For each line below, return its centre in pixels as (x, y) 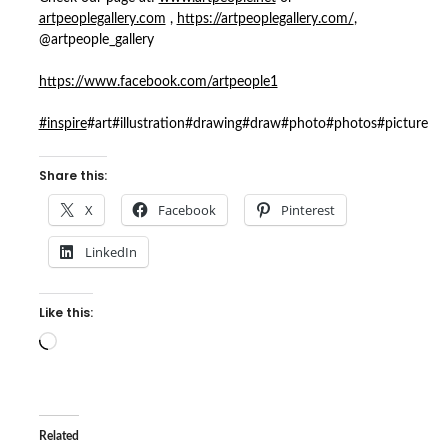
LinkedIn (110, 252)
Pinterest (307, 210)
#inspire (62, 124)
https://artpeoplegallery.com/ (265, 19)
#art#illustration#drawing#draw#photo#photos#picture (257, 124)
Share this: (72, 176)
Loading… (84, 341)
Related (58, 436)
